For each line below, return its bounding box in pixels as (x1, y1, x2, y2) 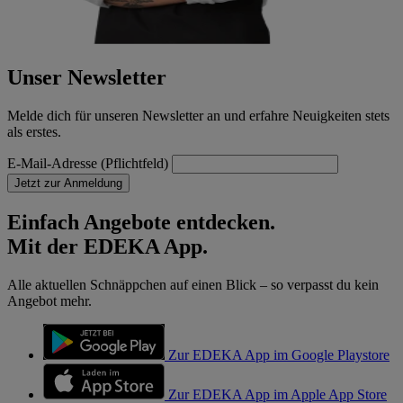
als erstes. (7, 123, 61, 139)
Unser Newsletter (7, 66, 166, 89)
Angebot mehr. (7, 292, 92, 309)
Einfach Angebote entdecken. (7, 210, 275, 234)
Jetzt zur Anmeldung (14, 175, 122, 190)
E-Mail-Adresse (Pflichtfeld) (7, 155, 172, 171)
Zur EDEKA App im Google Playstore (168, 346, 390, 363)
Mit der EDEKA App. (7, 234, 208, 258)
